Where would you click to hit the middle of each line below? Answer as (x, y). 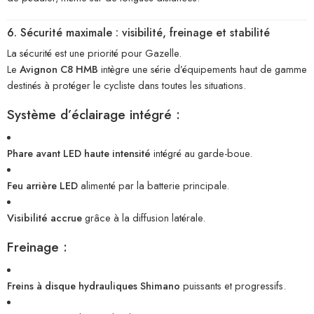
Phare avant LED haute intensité (79, 153)
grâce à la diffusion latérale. (144, 218)
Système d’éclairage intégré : (94, 114)
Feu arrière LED (42, 185)
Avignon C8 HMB (59, 69)
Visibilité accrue (45, 218)
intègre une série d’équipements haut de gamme (203, 69)
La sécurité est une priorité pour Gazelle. (94, 53)
